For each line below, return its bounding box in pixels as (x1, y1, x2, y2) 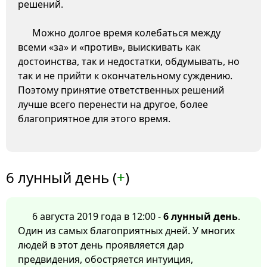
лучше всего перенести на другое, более (18, 98, 208, 111)
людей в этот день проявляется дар (18, 238, 184, 252)
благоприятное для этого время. (18, 112, 170, 126)
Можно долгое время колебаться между (32, 26, 221, 40)
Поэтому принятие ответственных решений (18, 83, 224, 97)
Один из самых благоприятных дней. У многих (18, 224, 235, 238)
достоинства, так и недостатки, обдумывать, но (18, 55, 240, 69)
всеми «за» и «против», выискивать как (18, 41, 200, 54)
